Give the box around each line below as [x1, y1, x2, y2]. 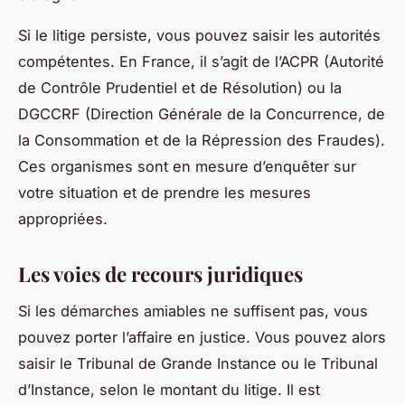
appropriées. [18, 210, 108, 229]
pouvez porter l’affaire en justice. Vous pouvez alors [18, 327, 386, 346]
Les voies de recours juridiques [18, 260, 303, 288]
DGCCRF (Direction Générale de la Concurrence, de [18, 105, 385, 124]
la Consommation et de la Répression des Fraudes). [18, 131, 385, 150]
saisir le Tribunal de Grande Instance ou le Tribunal [18, 353, 378, 372]
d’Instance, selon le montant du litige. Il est [18, 380, 320, 399]
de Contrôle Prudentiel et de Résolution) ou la [18, 79, 342, 98]
